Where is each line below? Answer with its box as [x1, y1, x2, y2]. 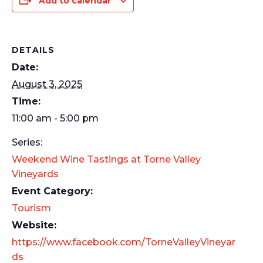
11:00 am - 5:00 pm [12, 112, 99, 124]
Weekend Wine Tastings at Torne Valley [12, 153, 201, 165]
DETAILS [12, 44, 55, 55]
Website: [12, 219, 56, 231]
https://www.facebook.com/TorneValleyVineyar [12, 236, 235, 248]
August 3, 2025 [12, 78, 82, 90]
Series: [12, 136, 42, 148]
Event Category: [12, 185, 93, 197]
